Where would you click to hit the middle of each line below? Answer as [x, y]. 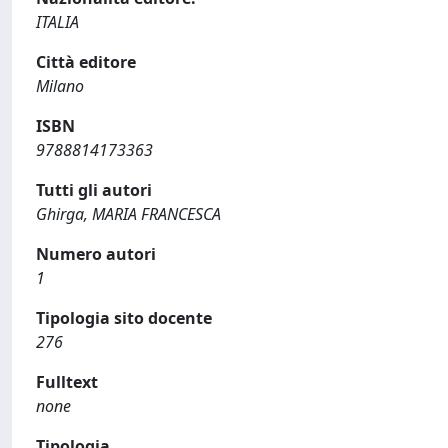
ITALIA [57, 22]
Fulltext [67, 382]
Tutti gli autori [94, 190]
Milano [60, 86]
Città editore [86, 62]
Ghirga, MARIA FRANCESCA [128, 214]
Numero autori [96, 254]
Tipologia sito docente [124, 318]
